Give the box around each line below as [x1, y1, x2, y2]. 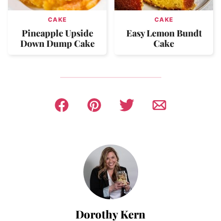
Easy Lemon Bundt [126, 27, 202, 39]
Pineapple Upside [21, 27, 93, 39]
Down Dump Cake [20, 37, 95, 49]
